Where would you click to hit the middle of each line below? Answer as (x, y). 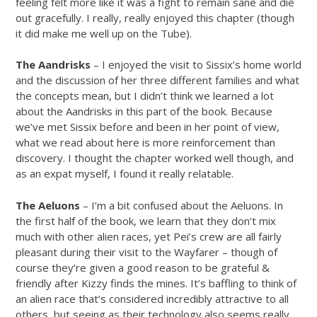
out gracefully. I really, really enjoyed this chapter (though (155, 17)
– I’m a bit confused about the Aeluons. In (181, 205)
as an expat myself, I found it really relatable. (125, 173)
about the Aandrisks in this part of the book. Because (144, 111)
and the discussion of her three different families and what (157, 80)
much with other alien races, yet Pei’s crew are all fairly (149, 236)
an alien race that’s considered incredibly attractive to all (152, 298)
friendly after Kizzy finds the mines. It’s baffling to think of (156, 283)
